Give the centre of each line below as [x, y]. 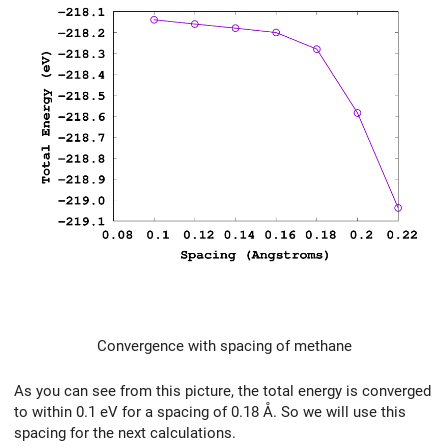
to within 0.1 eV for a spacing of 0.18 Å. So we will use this [210, 411]
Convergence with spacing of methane [224, 345]
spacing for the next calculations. [125, 432]
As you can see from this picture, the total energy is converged [222, 390]
